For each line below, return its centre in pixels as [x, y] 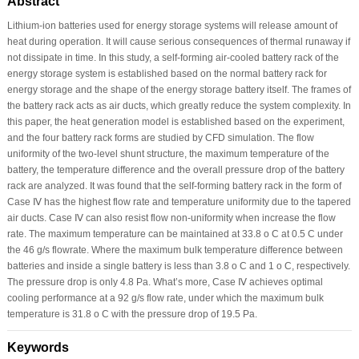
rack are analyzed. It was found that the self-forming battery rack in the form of [174, 186]
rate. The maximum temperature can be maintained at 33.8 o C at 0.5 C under [175, 234]
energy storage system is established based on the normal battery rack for [167, 73]
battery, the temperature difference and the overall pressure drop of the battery [175, 169]
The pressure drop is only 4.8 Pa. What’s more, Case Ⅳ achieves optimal [165, 282]
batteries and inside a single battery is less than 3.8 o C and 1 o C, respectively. [178, 266]
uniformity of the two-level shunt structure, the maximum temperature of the [168, 153]
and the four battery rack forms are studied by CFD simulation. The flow [160, 137]
